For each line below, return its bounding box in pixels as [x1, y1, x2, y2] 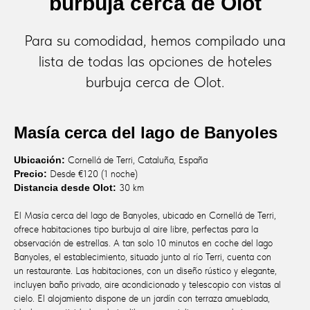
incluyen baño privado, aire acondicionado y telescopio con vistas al [14, 278, 281, 290]
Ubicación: [14, 154, 65, 165]
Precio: [14, 167, 47, 179]
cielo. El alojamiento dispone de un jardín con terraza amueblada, [14, 292, 270, 304]
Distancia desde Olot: [14, 181, 116, 193]
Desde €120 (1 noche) [47, 167, 138, 179]
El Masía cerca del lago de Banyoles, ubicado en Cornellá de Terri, [14, 209, 276, 221]
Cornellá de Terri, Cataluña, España [65, 154, 208, 165]
